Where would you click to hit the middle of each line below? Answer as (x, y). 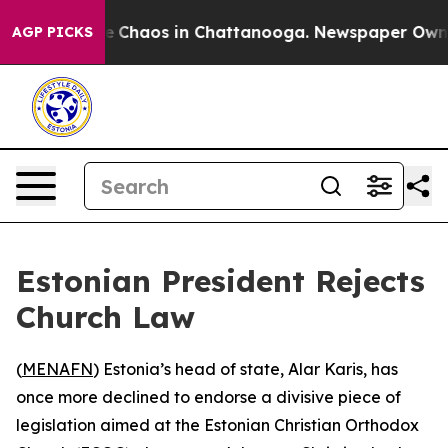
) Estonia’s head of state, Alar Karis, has (245, 369)
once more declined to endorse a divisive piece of (208, 397)
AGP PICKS (52, 32)
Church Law (105, 317)
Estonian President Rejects (220, 281)
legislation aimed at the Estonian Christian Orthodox (217, 425)
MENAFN (57, 369)
